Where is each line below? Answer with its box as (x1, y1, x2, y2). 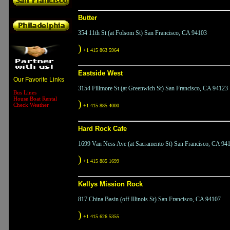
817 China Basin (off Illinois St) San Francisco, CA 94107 (78, 196, 221, 203)
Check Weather (13, 102, 49, 108)
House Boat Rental (13, 95, 57, 102)
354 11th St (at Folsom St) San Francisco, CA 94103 (78, 29, 207, 36)
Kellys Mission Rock (78, 180, 143, 188)
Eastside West (78, 69, 123, 77)
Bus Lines (13, 89, 36, 95)
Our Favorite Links (8, 76, 64, 83)
